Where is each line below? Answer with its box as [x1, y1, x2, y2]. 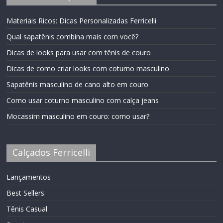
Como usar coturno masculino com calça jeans [6, 96, 159, 106]
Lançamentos [6, 172, 51, 182]
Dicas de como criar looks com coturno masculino [6, 64, 170, 74]
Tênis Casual [6, 204, 48, 214]
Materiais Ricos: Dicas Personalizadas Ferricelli [6, 16, 157, 26]
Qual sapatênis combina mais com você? [6, 32, 139, 42]
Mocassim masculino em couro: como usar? [6, 111, 150, 121]
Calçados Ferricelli [12, 146, 91, 159]
